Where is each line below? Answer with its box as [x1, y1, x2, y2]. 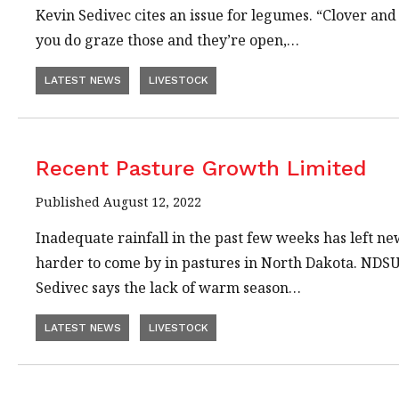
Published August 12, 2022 [36, 192, 201, 210]
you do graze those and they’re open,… [36, 30, 299, 51]
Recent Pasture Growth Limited [36, 155, 367, 181]
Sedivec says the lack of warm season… [36, 277, 301, 297]
